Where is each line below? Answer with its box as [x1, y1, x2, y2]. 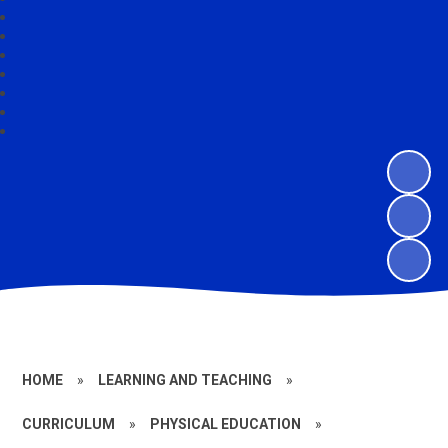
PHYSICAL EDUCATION [150, 416, 302, 432]
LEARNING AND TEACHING [98, 372, 273, 388]
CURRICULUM [22, 416, 116, 432]
